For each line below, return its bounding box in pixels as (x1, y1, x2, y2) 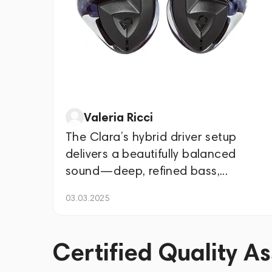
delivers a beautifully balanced (66, 146, 236, 161)
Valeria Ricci (84, 110, 153, 124)
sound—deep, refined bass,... (66, 163, 228, 178)
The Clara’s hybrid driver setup (66, 129, 237, 144)
